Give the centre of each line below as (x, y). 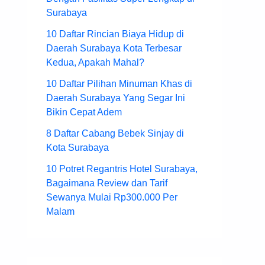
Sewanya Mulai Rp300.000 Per (112, 198)
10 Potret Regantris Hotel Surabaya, (122, 169)
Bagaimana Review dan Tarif (107, 183)
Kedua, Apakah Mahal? (95, 63)
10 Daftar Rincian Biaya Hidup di (115, 34)
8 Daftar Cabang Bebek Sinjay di (115, 134)
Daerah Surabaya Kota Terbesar (114, 49)
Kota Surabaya (77, 148)
